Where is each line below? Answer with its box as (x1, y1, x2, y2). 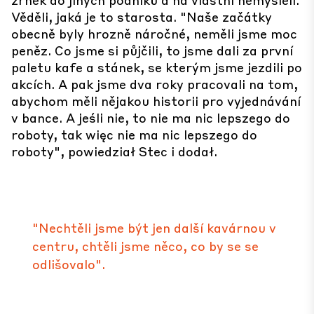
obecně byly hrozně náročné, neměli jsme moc (11, 25, 297, 41)
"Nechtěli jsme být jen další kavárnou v (32, 219, 276, 235)
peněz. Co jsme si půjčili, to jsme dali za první (11, 42, 293, 58)
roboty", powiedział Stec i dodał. (11, 143, 217, 159)
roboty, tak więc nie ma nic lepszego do (11, 126, 257, 142)
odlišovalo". (32, 256, 105, 272)
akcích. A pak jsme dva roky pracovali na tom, (11, 76, 298, 92)
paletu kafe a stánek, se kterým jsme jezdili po (11, 59, 302, 75)
